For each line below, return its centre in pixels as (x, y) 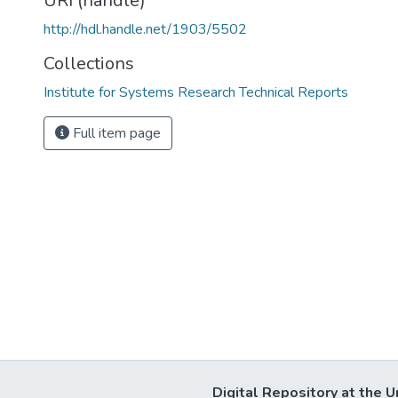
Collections (89, 64)
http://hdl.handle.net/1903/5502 (145, 29)
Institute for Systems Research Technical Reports (196, 92)
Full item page (115, 133)
